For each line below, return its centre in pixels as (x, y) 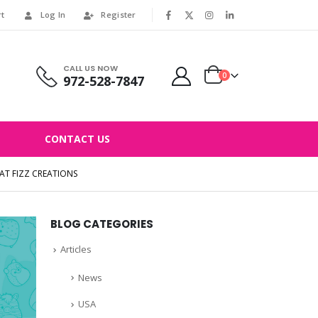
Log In (53, 15)
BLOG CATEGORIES (102, 224)
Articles (76, 249)
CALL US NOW (90, 68)
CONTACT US (77, 139)
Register (119, 15)
